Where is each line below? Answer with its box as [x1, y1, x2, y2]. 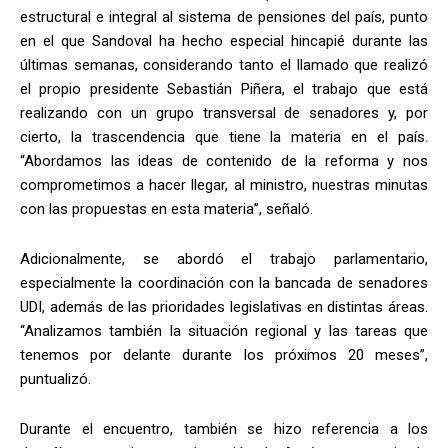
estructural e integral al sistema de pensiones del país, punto [20, 8, 428, 27]
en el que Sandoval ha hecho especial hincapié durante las [20, 32, 428, 51]
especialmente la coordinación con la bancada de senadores [20, 274, 428, 293]
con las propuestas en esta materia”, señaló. [20, 200, 313, 219]
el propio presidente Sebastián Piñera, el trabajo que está [20, 80, 428, 99]
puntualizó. [20, 370, 91, 389]
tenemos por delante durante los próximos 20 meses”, [20, 346, 428, 365]
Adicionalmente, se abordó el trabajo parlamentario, [20, 250, 428, 269]
